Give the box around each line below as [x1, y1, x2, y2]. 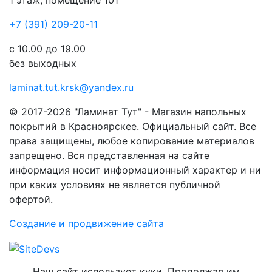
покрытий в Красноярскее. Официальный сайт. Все [9, 120, 256, 132]
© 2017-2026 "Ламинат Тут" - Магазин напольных [9, 106, 246, 118]
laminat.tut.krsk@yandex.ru [9, 81, 134, 93]
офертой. [9, 193, 53, 205]
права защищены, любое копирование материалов [9, 135, 254, 147]
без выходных [9, 57, 76, 69]
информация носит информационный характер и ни [9, 164, 261, 176]
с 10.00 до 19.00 [9, 42, 86, 55]
